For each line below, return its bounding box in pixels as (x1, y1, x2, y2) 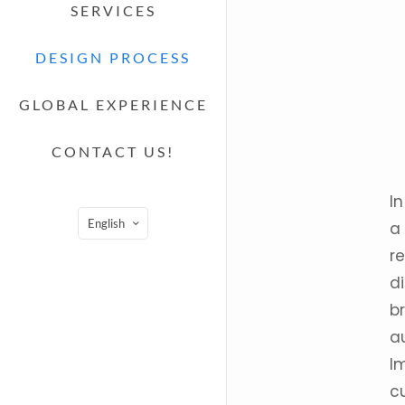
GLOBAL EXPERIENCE (18, 96, 208, 113)
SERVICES (70, 2, 156, 19)
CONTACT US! (52, 143, 174, 160)
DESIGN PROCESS (35, 49, 191, 66)
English (88, 215, 125, 231)
